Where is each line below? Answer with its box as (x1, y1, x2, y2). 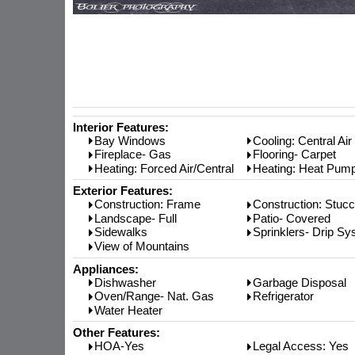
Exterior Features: (73, 184, 173, 198)
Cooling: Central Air (253, 133, 352, 147)
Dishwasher (94, 275, 156, 289)
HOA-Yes (94, 339, 144, 353)
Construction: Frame (94, 197, 200, 212)
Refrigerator (253, 289, 314, 303)
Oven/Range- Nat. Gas (94, 289, 214, 303)
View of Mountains (94, 239, 189, 253)
